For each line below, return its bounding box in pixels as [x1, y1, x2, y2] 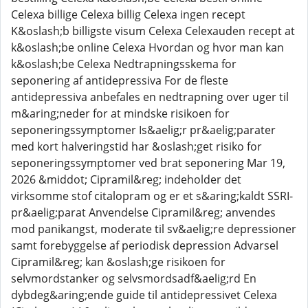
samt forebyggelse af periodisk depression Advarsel [11, 238, 278, 253]
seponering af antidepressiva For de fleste [11, 73, 228, 88]
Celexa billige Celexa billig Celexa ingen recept [11, 7, 245, 22]
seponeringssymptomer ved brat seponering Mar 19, [11, 155, 285, 170]
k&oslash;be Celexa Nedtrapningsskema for [11, 56, 236, 71]
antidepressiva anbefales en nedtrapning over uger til [11, 89, 289, 104]
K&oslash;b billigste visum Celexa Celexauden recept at [11, 23, 295, 38]
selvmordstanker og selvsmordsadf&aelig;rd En [11, 271, 256, 286]
